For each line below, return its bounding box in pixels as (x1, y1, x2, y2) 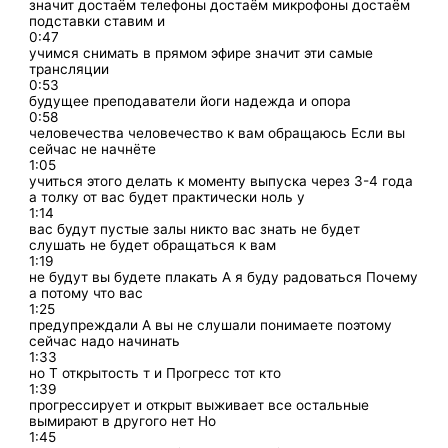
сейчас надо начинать (29, 332, 181, 349)
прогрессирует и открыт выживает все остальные (29, 396, 370, 413)
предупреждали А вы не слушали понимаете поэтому (29, 316, 393, 333)
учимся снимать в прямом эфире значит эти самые (29, 44, 374, 61)
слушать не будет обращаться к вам (29, 236, 277, 253)
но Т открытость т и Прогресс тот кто (29, 364, 282, 381)
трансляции (29, 60, 110, 77)
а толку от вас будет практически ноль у (29, 188, 306, 205)
